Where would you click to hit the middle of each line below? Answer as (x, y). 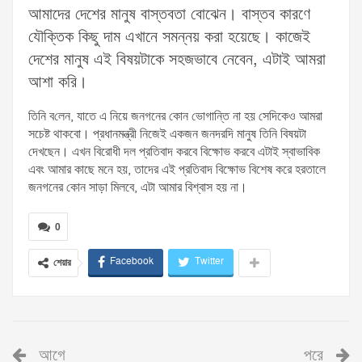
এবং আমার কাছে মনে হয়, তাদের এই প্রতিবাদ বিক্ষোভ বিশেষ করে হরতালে (177, 170)
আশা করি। (58, 83)
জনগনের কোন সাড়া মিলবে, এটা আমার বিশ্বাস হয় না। (138, 188)
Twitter (209, 262)
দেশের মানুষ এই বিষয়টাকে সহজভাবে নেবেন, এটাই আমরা (177, 60)
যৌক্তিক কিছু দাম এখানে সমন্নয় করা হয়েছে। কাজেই (169, 38)
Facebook (132, 262)
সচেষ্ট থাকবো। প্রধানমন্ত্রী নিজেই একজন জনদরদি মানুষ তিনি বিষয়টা (167, 135)
